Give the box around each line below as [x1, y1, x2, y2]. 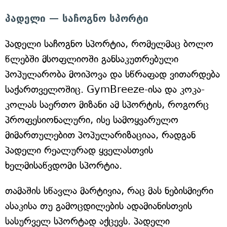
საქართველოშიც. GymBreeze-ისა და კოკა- [5, 84, 205, 95]
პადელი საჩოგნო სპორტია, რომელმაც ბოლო [5, 38, 213, 50]
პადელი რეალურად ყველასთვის [5, 144, 153, 156]
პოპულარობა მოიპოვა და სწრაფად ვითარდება [5, 68, 220, 80]
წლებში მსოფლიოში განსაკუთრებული [5, 53, 178, 65]
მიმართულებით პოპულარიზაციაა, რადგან [5, 129, 196, 141]
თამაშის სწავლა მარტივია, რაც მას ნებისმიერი [5, 185, 213, 197]
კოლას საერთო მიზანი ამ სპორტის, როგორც [5, 99, 209, 110]
